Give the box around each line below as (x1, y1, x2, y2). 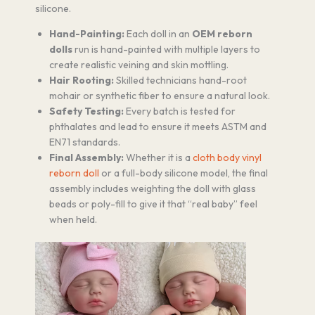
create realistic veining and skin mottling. (49, 58, 229, 71)
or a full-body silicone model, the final (99, 166, 268, 179)
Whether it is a (124, 150, 193, 164)
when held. (49, 212, 97, 226)
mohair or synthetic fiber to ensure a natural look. (49, 89, 270, 102)
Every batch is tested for (124, 104, 236, 117)
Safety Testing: (49, 104, 124, 117)
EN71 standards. (49, 135, 120, 148)
